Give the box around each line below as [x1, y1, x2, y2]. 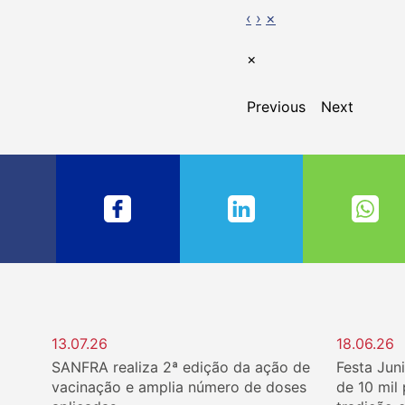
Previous [247, 97, 306, 116]
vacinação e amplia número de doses [52, 377, 306, 396]
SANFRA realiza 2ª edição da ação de [52, 357, 310, 376]
